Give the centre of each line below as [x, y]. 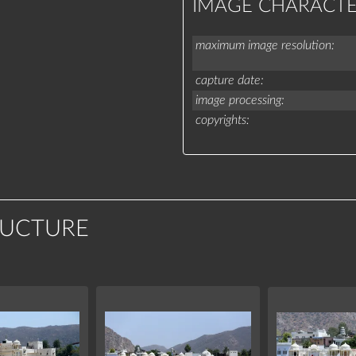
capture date [228, 80]
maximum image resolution [263, 45]
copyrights [221, 120]
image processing [238, 100]
